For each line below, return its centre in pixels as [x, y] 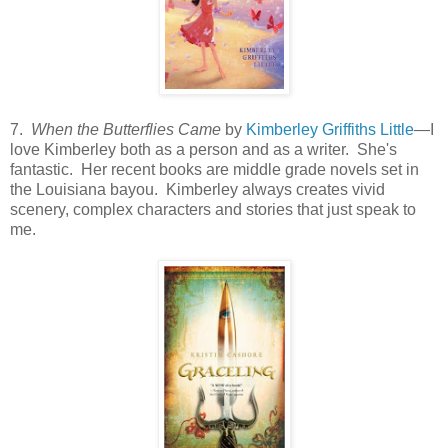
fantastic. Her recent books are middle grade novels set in [214, 169]
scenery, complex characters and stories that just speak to [213, 209]
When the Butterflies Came [126, 129]
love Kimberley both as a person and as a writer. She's [203, 149]
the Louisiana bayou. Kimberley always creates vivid [197, 189]
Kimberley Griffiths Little [330, 129]
